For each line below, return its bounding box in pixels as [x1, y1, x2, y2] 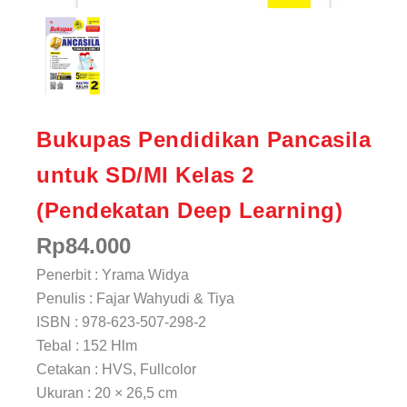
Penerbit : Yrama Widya [36, 266, 189, 283]
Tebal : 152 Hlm [36, 337, 137, 353]
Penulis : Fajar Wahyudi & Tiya [36, 290, 234, 306]
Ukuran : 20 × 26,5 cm [36, 384, 177, 401]
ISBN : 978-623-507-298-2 [36, 313, 206, 330]
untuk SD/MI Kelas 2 [36, 162, 254, 187]
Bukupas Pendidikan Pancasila [36, 126, 371, 152]
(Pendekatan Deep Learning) [36, 197, 342, 223]
